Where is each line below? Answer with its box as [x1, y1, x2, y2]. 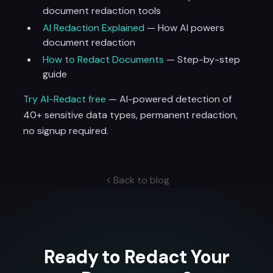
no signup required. [23, 124, 109, 137]
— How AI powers [144, 21, 225, 34]
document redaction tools [43, 4, 161, 17]
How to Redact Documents [43, 53, 165, 66]
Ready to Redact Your [43, 245, 230, 269]
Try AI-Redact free [23, 93, 107, 105]
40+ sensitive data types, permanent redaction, [23, 108, 238, 121]
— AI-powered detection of [106, 93, 232, 105]
